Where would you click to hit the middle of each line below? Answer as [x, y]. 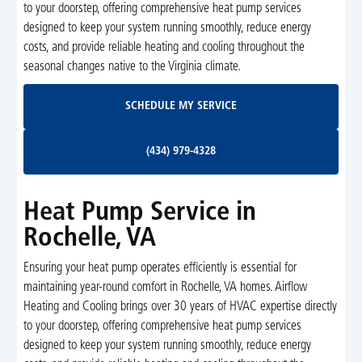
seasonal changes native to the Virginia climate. [132, 67]
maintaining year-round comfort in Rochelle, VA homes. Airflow [165, 288]
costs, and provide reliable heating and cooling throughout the [164, 48]
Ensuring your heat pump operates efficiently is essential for [160, 269]
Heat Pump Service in [139, 213]
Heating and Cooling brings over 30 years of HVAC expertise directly [180, 307]
